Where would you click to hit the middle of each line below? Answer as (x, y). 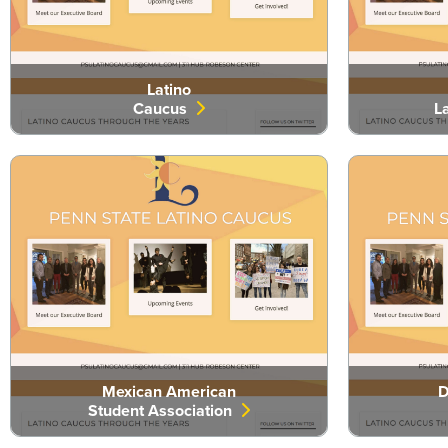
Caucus (163, 108)
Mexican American (168, 391)
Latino (168, 89)
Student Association (163, 410)
